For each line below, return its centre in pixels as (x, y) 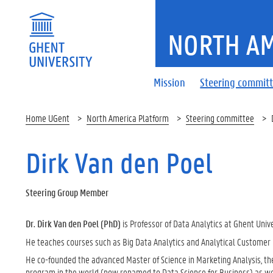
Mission (170, 82)
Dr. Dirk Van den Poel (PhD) (73, 223)
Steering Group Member (67, 192)
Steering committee (220, 118)
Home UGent (48, 118)
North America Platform (128, 118)
